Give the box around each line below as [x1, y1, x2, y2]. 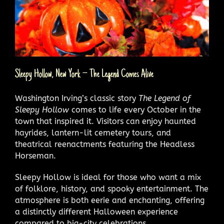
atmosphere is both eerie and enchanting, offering [15, 195, 204, 205]
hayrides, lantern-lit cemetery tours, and [15, 128, 171, 138]
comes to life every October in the [69, 105, 201, 115]
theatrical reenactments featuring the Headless [15, 139, 194, 149]
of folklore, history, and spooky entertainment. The [15, 184, 208, 194]
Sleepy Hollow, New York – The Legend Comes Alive [15, 68, 153, 81]
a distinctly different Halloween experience [15, 207, 178, 217]
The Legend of [138, 93, 190, 103]
